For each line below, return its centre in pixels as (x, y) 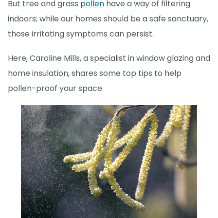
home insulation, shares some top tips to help (95, 73)
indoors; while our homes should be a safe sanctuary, (108, 19)
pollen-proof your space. (56, 89)
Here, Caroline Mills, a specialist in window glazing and (109, 58)
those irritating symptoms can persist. (81, 34)
